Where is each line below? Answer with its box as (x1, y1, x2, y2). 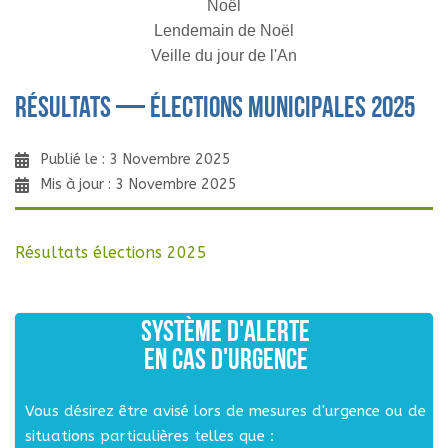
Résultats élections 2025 (15, 243, 207, 263)
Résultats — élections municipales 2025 (15, 95, 415, 125)
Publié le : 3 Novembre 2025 (40, 151, 231, 169)
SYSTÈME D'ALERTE (141, 319, 310, 349)
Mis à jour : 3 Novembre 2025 (40, 176, 237, 194)
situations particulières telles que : (25, 427, 274, 446)
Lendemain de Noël (154, 22, 294, 40)
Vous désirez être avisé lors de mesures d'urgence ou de (25, 402, 426, 421)
